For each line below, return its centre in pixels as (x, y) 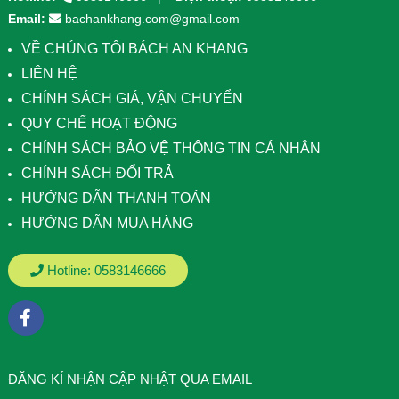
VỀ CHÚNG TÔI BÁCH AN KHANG (134, 48)
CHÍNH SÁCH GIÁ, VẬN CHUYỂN (132, 98)
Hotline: (69, 270)
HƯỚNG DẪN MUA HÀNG (107, 223)
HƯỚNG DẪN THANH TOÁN (116, 198)
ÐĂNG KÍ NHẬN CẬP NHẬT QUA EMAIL (130, 379)
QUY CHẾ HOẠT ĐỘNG (99, 123)
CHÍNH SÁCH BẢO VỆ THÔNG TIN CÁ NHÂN (171, 148)
